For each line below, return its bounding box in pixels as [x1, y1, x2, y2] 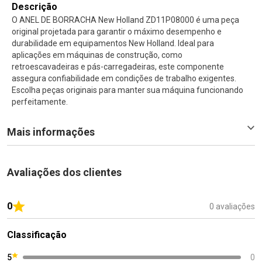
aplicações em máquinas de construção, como [12, 50, 182, 60]
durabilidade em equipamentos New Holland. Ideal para [12, 38, 214, 48]
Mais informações [7, 125, 95, 138]
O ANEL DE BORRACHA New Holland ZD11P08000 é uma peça [12, 15, 239, 25]
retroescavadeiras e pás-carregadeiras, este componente [12, 61, 224, 71]
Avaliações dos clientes [7, 166, 122, 178]
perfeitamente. [12, 96, 68, 106]
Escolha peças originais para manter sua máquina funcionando [12, 85, 243, 95]
